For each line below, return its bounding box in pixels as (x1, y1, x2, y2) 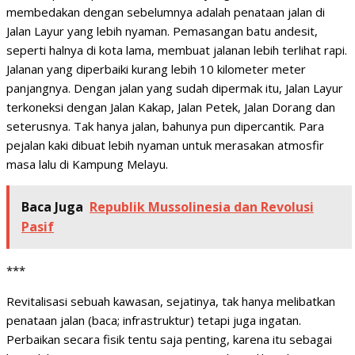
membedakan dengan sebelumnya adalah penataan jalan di (6, 4, 325, 21)
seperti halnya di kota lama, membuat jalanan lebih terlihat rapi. (6, 42, 347, 59)
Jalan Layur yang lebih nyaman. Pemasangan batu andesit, (6, 23, 318, 40)
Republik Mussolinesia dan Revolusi (90, 198, 314, 216)
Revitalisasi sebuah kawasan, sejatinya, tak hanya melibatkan (6, 293, 335, 310)
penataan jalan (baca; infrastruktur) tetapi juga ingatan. (6, 312, 301, 329)
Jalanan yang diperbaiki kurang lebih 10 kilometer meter (6, 61, 306, 78)
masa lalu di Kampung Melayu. (6, 156, 168, 173)
